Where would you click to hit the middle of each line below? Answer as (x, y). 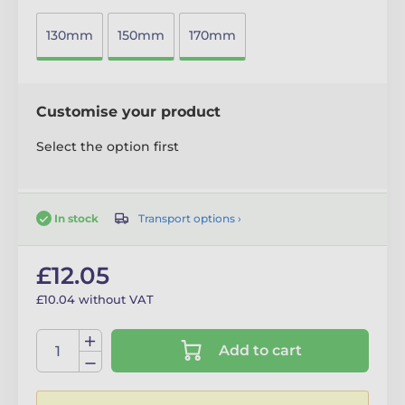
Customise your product (128, 111)
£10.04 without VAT (95, 300)
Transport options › (190, 218)
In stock (76, 218)
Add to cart (260, 351)
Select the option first (108, 146)
